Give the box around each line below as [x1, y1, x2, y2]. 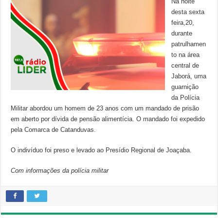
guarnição [171, 83, 199, 91]
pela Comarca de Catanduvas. [11, 126, 96, 133]
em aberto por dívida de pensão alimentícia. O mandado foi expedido [11, 115, 205, 123]
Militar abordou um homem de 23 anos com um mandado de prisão [11, 105, 200, 112]
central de [171, 62, 200, 69]
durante [171, 30, 193, 37]
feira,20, [171, 19, 195, 26]
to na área [171, 51, 200, 58]
